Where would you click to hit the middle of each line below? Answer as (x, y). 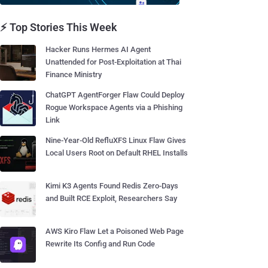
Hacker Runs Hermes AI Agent (98, 49)
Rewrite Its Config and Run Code (100, 244)
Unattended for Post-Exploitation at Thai (113, 62)
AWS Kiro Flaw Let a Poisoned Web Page (115, 231)
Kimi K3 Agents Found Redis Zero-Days (112, 186)
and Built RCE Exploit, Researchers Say (111, 198)
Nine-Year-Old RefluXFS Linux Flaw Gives (116, 140)
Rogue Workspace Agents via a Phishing (114, 107)
